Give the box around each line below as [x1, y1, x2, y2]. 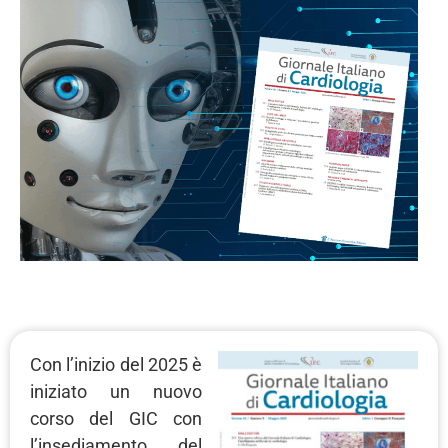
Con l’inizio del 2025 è [30, 354, 202, 376]
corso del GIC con [30, 408, 202, 430]
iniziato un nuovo [30, 381, 202, 403]
